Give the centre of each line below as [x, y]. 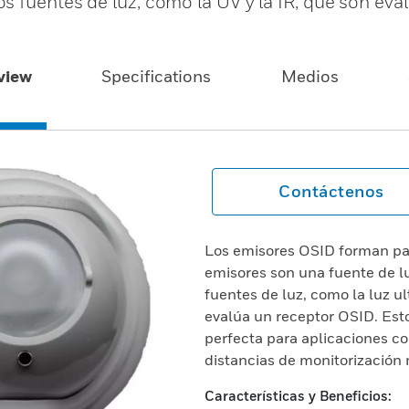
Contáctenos [331, 191]
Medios [309, 76]
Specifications [157, 76]
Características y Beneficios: [298, 395]
